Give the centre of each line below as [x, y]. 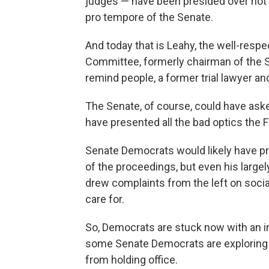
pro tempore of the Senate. [149, 17]
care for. [105, 199]
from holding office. [131, 259]
